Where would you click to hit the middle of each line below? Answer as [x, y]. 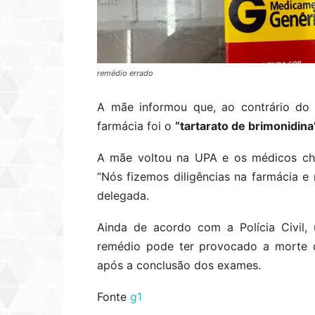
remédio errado [125, 73]
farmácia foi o [136, 126]
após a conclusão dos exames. [179, 265]
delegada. [123, 195]
